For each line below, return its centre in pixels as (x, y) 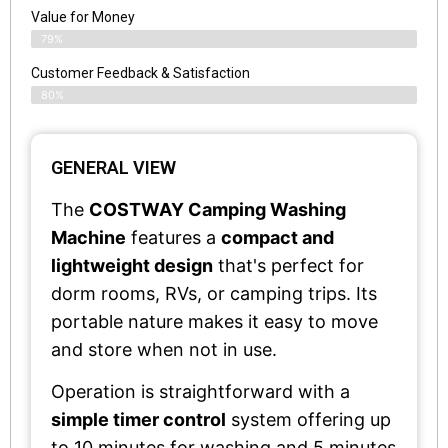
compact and (277, 237)
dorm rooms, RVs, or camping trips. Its (214, 293)
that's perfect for (288, 265)
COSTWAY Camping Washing (217, 209)
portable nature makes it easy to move (214, 321)
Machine (88, 237)
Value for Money (83, 16)
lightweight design (132, 265)
